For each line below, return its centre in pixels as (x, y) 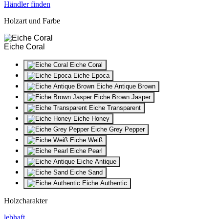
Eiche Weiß (85, 140)
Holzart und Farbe (32, 21)
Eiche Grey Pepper (117, 129)
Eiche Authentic (104, 183)
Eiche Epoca (90, 75)
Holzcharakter (26, 200)
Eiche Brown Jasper (121, 97)
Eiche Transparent (114, 108)
